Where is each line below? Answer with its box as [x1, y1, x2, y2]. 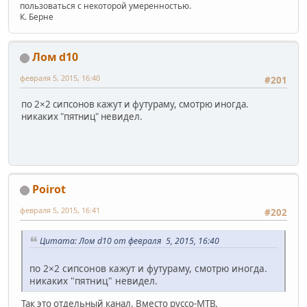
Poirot [32, 182, 66, 197]
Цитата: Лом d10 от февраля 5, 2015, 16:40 [40, 234, 219, 247]
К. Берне [20, 11, 53, 23]
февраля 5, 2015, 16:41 [20, 205, 100, 216]
